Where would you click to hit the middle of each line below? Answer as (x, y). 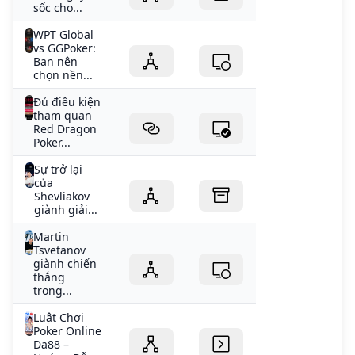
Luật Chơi (58, 318)
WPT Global (63, 35)
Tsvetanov (59, 250)
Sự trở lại (59, 170)
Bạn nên (55, 62)
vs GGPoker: (64, 48)
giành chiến (65, 264)
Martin (51, 237)
